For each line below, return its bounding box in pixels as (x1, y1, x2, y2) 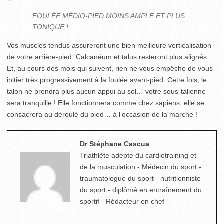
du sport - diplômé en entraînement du (80, 186, 202, 194)
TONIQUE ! (32, 23, 68, 31)
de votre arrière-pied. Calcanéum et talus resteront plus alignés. (7, 53, 211, 61)
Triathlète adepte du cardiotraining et (80, 151, 196, 159)
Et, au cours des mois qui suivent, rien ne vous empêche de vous (7, 64, 213, 72)
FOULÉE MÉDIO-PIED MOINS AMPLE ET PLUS (32, 12, 185, 20)
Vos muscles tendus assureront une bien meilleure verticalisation (7, 41, 211, 49)
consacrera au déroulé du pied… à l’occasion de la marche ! (7, 110, 199, 118)
